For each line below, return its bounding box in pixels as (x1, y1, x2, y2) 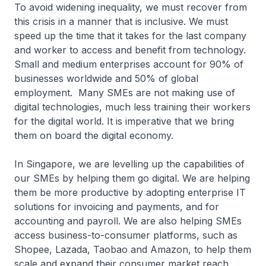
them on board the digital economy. (14, 129, 176, 142)
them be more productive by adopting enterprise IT (14, 186, 246, 199)
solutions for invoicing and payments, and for (14, 201, 219, 213)
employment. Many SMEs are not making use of (14, 87, 235, 99)
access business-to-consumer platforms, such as (14, 229, 237, 242)
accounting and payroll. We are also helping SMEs (14, 215, 242, 227)
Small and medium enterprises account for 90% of (14, 58, 243, 71)
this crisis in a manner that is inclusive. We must (14, 15, 228, 28)
